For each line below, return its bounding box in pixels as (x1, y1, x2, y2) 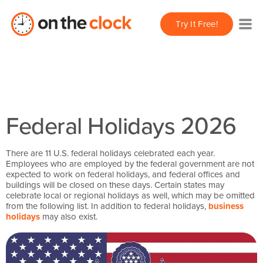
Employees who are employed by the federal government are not (6, 157, 254, 170)
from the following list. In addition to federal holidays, (6, 200, 208, 212)
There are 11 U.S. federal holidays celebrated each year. (6, 147, 215, 159)
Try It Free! (176, 17, 218, 30)
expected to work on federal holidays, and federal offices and (6, 168, 240, 180)
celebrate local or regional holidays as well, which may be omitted (6, 189, 255, 201)
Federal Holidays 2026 (6, 109, 237, 142)
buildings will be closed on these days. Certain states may (6, 178, 224, 191)
